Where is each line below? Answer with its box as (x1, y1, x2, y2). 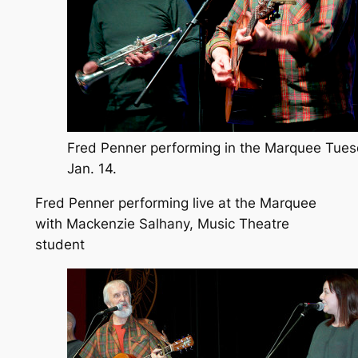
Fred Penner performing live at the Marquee (34, 194, 316, 211)
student (34, 236, 85, 253)
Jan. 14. (66, 161, 117, 177)
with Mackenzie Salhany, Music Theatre (34, 215, 289, 232)
